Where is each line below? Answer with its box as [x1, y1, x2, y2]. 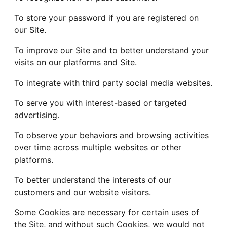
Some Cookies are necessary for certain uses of [14, 207, 199, 218]
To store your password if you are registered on [14, 13, 199, 23]
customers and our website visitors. [14, 187, 151, 198]
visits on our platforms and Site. [14, 57, 137, 68]
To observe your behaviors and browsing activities [14, 130, 209, 141]
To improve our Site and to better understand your [14, 45, 209, 56]
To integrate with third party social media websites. [14, 78, 212, 88]
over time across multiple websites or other [14, 142, 181, 153]
